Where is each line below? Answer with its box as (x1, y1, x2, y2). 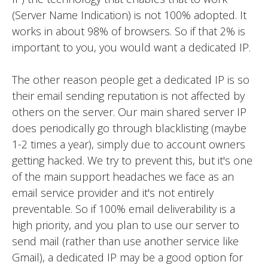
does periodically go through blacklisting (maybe (12, 120, 246, 135)
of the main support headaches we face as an (12, 169, 234, 184)
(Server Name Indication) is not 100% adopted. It (12, 7, 246, 22)
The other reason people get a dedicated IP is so (12, 72, 249, 87)
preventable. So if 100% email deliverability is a (12, 201, 235, 216)
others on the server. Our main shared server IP (12, 104, 246, 119)
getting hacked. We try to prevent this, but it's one (12, 153, 252, 167)
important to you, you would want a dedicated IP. (12, 39, 251, 54)
